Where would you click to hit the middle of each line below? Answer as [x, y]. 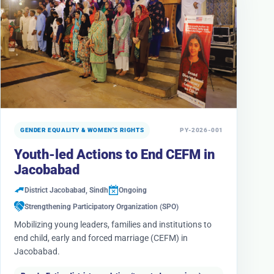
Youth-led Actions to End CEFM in [114, 154]
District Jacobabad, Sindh [66, 190]
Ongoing [133, 190]
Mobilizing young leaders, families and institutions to [113, 224]
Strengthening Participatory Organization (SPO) [102, 206]
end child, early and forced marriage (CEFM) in [101, 238]
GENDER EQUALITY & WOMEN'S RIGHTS [82, 130]
